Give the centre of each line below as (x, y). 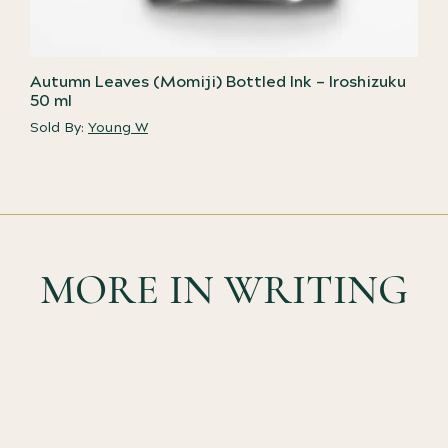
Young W (118, 128)
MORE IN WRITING (224, 290)
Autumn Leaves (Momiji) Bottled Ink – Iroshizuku (218, 82)
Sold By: (59, 128)
